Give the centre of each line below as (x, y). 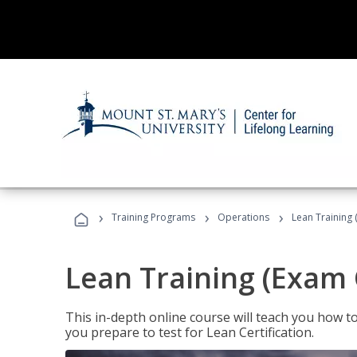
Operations (243, 217)
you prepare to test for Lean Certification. (190, 332)
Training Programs (153, 217)
